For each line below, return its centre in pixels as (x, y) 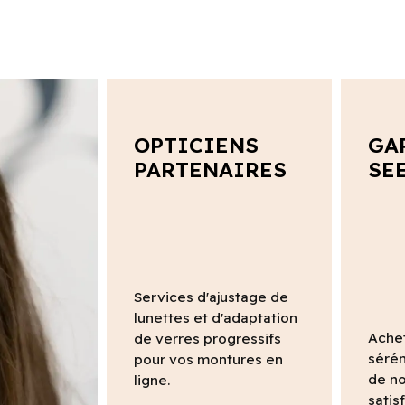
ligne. (151, 381)
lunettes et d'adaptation (215, 318)
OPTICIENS (196, 145)
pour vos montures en (208, 360)
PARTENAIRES (210, 169)
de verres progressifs (207, 339)
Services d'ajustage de (211, 297)
